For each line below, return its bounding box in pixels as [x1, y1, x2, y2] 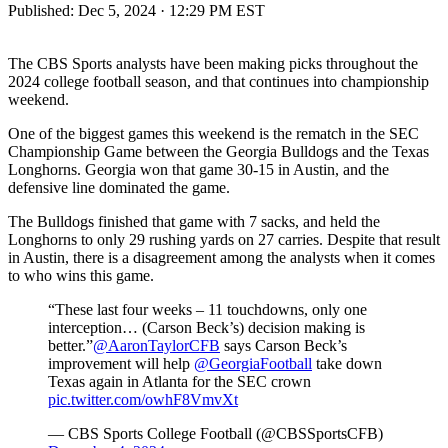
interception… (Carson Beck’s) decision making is [48, 318, 365, 336]
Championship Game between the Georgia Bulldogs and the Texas [8, 142, 429, 160]
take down [312, 354, 382, 372]
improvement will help [48, 354, 194, 372]
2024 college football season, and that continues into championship [8, 72, 429, 90]
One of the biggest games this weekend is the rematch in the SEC [8, 124, 419, 142]
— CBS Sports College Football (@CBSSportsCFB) [48, 424, 383, 442]
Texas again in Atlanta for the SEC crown [48, 372, 311, 390]
